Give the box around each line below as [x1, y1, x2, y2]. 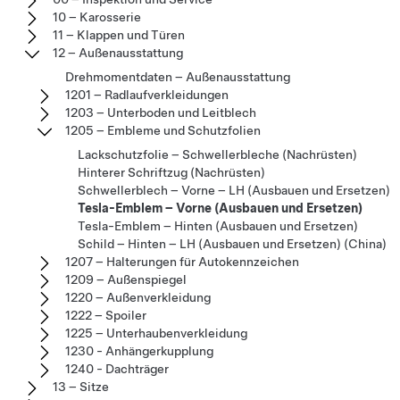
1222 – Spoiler [65, 308, 146, 323]
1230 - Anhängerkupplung [65, 344, 213, 359]
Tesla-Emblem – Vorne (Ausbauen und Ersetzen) [78, 201, 362, 216]
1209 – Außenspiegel [65, 272, 187, 287]
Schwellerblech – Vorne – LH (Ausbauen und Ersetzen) [78, 183, 390, 198]
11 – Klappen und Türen [53, 28, 185, 43]
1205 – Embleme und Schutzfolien [65, 123, 261, 138]
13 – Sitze [53, 379, 109, 395]
